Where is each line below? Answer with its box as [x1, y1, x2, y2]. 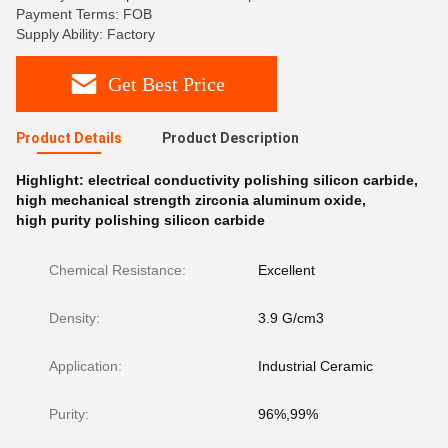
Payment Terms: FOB [16, 6, 152, 22]
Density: [49, 310, 100, 326]
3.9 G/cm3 [258, 310, 324, 326]
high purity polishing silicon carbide [16, 212, 265, 228]
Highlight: [16, 172, 88, 188]
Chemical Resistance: [49, 262, 186, 278]
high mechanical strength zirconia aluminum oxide [16, 192, 362, 208]
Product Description [162, 130, 299, 146]
